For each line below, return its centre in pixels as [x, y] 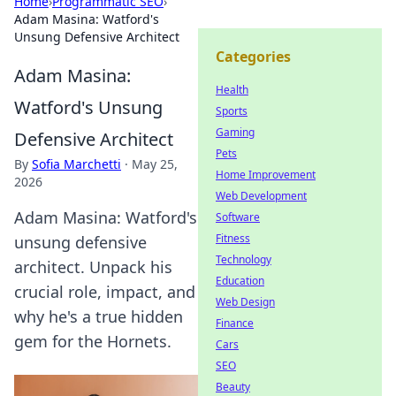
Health [232, 90]
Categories [253, 57]
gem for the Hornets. [93, 341]
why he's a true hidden [99, 316]
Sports [232, 111]
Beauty [233, 387]
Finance [235, 323]
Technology [244, 259]
